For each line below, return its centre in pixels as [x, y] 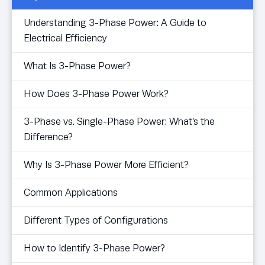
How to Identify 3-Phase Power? [94, 248]
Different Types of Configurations [96, 221]
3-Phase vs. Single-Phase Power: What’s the [119, 122]
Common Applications [71, 193]
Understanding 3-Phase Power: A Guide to [115, 23]
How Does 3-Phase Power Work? [96, 94]
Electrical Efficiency [65, 38]
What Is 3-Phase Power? [77, 66]
